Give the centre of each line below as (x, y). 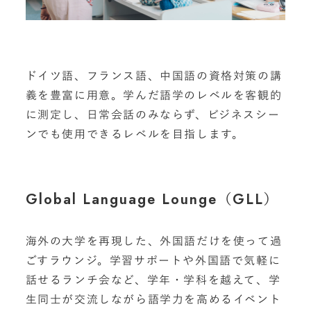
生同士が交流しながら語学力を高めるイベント (153, 299)
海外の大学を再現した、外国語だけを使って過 (154, 241)
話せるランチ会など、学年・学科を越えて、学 (153, 280)
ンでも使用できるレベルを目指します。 (135, 134)
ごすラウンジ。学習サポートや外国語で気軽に (153, 260)
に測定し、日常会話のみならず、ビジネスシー (153, 115)
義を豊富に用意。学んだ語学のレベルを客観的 (154, 95)
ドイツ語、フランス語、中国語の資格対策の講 (154, 76)
